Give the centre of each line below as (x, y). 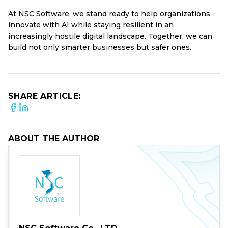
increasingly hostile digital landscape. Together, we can (110, 36)
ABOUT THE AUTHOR (54, 139)
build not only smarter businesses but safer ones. (100, 47)
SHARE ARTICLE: (45, 96)
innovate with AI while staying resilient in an (91, 25)
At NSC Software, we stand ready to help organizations (109, 14)
